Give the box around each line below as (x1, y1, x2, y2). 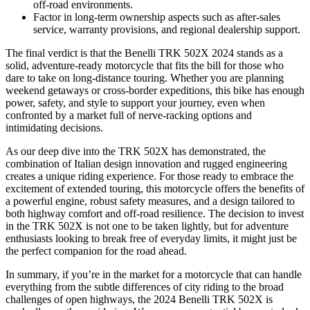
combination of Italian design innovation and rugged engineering (6, 158, 287, 170)
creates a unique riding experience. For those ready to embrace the (6, 170, 293, 183)
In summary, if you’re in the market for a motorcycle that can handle (6, 268, 302, 281)
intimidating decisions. (6, 122, 103, 134)
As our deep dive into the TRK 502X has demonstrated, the (6, 145, 266, 158)
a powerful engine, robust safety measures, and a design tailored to (6, 195, 295, 208)
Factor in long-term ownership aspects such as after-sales (33, 11, 280, 24)
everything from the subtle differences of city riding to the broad (6, 281, 284, 293)
